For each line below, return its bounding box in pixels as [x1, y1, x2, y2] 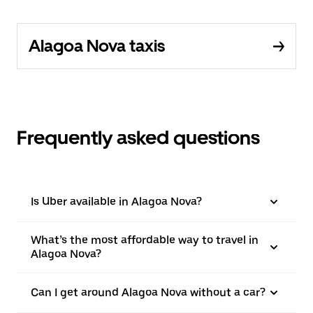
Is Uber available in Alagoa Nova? [31, 195, 202, 209]
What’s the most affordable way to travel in [31, 233, 259, 247]
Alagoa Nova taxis [29, 36, 165, 57]
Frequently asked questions [17, 126, 260, 150]
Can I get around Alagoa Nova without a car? [31, 286, 265, 300]
